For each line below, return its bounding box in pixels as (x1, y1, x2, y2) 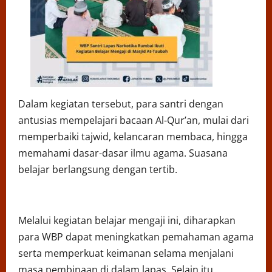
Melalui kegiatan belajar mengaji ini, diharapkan (18, 214, 236, 228)
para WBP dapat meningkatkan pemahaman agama (18, 230, 254, 244)
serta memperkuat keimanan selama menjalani (18, 246, 234, 260)
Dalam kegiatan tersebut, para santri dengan (18, 97, 223, 111)
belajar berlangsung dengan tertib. (18, 163, 177, 177)
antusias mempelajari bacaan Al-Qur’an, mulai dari (18, 114, 249, 127)
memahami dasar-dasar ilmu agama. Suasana (18, 146, 228, 160)
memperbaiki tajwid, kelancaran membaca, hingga (18, 130, 248, 144)
